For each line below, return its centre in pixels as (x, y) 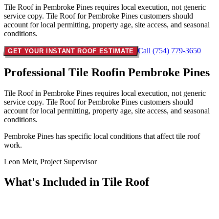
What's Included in (53, 182)
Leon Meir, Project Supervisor (50, 161)
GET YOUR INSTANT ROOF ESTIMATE (71, 51)
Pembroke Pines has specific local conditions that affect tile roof (102, 136)
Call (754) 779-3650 (169, 50)
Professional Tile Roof (60, 72)
